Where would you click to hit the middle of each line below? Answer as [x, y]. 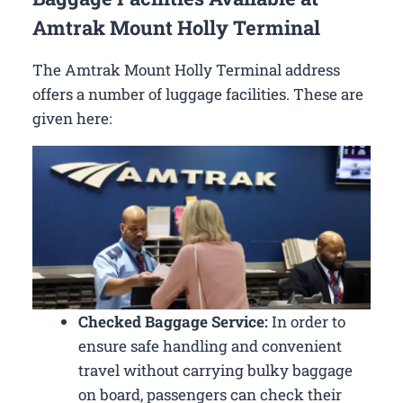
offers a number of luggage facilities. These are [198, 94]
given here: [72, 118]
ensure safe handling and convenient [210, 345]
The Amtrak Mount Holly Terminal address [186, 69]
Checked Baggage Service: [173, 321]
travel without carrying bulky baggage [215, 370]
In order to [307, 321]
